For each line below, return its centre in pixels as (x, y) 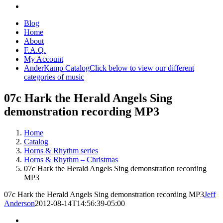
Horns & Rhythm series (61, 150)
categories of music (54, 77)
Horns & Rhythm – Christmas (71, 159)
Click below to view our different (142, 68)
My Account (44, 59)
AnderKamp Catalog (57, 68)
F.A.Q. (35, 50)
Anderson (19, 203)
